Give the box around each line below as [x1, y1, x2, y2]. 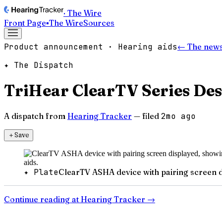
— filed [134, 111, 159, 121]
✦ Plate [24, 166, 58, 177]
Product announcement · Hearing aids [4, 42, 177, 52]
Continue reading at [4, 194, 81, 204]
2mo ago [161, 111, 196, 121]
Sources [83, 18, 114, 28]
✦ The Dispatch [4, 60, 73, 70]
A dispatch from [4, 111, 65, 121]
